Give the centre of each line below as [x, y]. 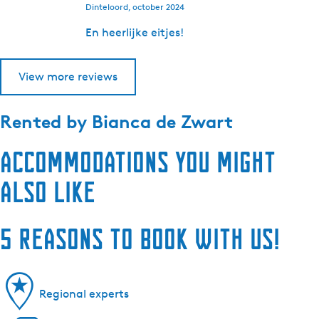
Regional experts [84, 293]
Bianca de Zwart [162, 122]
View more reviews [68, 77]
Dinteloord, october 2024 [135, 7]
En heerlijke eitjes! [135, 33]
